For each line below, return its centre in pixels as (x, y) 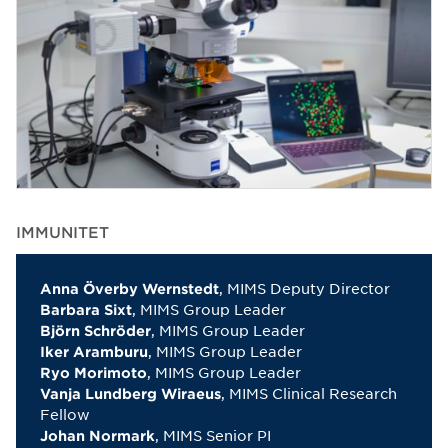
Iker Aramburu (94, 352)
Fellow (65, 414)
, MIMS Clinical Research (309, 393)
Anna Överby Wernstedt (129, 289)
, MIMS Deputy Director (304, 288)
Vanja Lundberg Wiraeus (130, 394)
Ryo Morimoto (93, 373)
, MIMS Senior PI (213, 435)
